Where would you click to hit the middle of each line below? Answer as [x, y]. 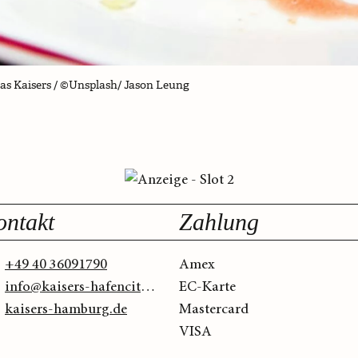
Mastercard [214, 310]
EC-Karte [207, 287]
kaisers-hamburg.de [66, 310]
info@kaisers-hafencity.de [148, 287]
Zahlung [219, 222]
